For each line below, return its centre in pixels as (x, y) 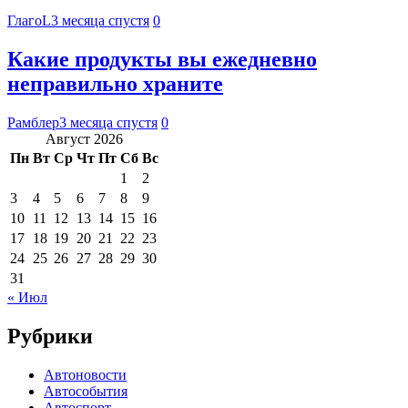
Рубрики (50, 336)
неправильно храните (115, 83)
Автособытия (86, 391)
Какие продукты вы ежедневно (162, 59)
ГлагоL (29, 20)
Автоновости (85, 374)
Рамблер (33, 122)
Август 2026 (84, 138)
